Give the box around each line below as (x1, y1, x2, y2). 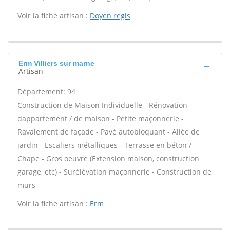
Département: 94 (17, 87, 75, 97)
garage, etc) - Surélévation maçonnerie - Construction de (17, 167, 212, 177)
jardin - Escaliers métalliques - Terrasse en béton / (17, 140, 191, 150)
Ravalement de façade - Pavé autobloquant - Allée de (17, 127, 200, 137)
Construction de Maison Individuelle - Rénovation (17, 100, 187, 110)
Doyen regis (90, 11, 130, 21)
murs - (17, 180, 40, 190)
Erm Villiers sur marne (18, 59, 94, 67)
